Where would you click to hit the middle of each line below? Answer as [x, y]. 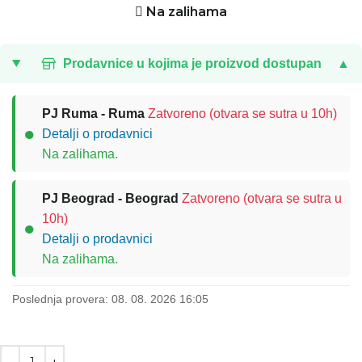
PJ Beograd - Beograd [110, 198]
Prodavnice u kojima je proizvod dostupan [192, 63]
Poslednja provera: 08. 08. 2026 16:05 [110, 299]
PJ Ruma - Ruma [93, 114]
